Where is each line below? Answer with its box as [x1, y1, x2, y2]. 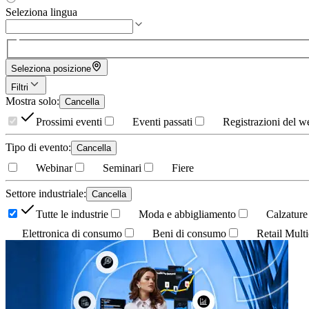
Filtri [11, 81, 28, 92]
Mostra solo [6, 94, 57, 107]
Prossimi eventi [36, 115, 102, 128]
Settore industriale [6, 187, 83, 199]
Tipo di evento [6, 141, 68, 153]
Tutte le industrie [36, 208, 108, 220]
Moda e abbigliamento [139, 208, 236, 220]
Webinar [36, 161, 72, 174]
